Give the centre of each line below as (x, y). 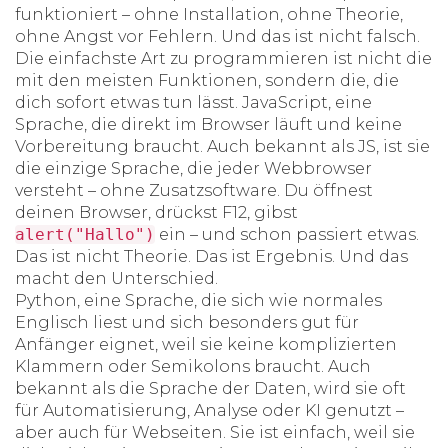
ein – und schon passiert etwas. (287, 234)
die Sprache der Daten (213, 388)
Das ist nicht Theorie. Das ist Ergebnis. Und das (211, 256)
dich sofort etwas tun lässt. (128, 102)
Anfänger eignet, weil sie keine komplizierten (206, 344)
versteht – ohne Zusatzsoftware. (147, 190)
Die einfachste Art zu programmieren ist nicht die (223, 58)
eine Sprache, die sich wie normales (233, 300)
